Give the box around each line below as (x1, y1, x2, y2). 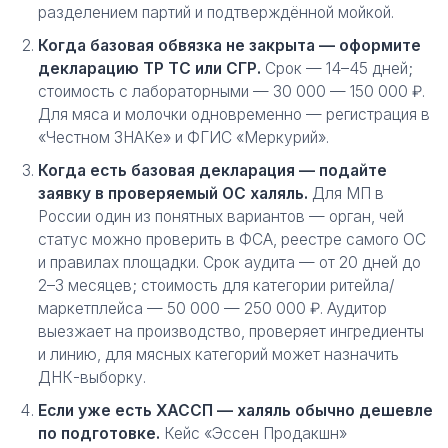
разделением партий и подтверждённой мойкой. (38, 3, 394, 22)
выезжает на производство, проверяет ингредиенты (38, 322, 424, 341)
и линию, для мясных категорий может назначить (38, 345, 399, 364)
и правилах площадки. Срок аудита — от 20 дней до (38, 253, 421, 272)
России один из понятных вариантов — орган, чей (38, 207, 404, 226)
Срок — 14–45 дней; (261, 59, 413, 78)
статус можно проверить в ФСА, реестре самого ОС (38, 230, 426, 249)
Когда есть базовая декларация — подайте (38, 161, 387, 180)
